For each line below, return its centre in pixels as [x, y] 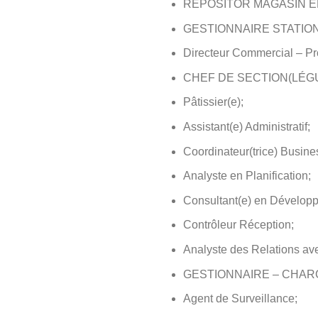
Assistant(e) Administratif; [246, 126]
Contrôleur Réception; [238, 225]
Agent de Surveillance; [240, 299]
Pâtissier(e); [213, 102]
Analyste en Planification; [247, 176]
